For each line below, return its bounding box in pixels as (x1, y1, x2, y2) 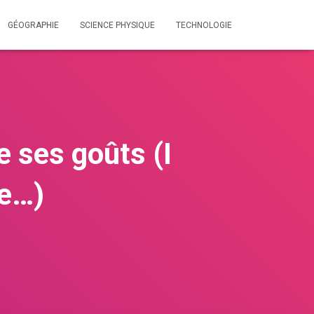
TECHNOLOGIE (176, 20, 232, 30)
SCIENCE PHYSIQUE (80, 20, 155, 30)
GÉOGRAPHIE (8, 20, 59, 30)
